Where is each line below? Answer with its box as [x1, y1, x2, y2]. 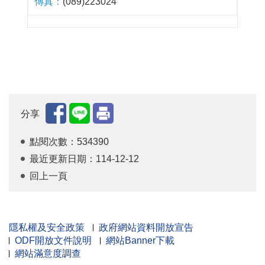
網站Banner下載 [106, 235, 174, 246]
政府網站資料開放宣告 [99, 222, 193, 233]
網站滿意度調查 [15, 248, 81, 259]
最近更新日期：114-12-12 [30, 154, 139, 164]
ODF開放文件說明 [15, 235, 92, 246]
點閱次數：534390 [30, 137, 109, 147]
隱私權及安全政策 [9, 222, 85, 233]
